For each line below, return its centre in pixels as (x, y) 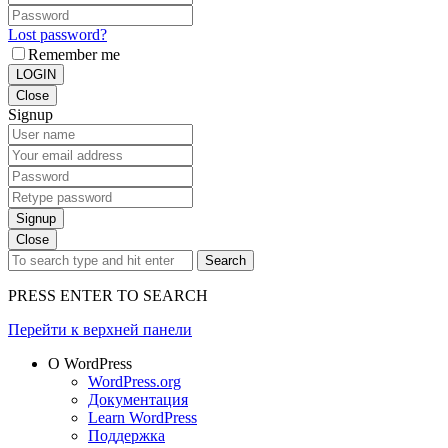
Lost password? (57, 34)
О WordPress (90, 363)
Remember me (74, 54)
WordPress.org (134, 381)
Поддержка (126, 435)
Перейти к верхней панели (100, 329)
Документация (138, 399)
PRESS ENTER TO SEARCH (108, 295)
